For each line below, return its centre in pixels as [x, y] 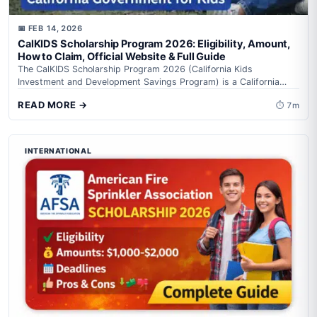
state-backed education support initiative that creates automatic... [158, 95]
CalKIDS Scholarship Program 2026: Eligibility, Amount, [154, 44]
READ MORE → [53, 105]
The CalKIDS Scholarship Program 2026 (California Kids [135, 69]
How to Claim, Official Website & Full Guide [122, 57]
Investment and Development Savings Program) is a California [149, 82]
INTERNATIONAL [58, 151]
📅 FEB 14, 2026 [50, 29]
